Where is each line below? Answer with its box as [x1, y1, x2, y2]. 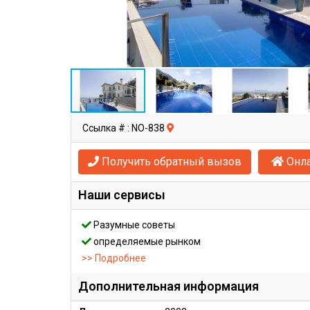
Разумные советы [91, 219, 175, 230]
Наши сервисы [78, 188, 165, 202]
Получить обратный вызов [99, 155, 241, 168]
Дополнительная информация [78, 279, 259, 293]
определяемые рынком [91, 236, 201, 247]
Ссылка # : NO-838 [82, 122, 167, 134]
